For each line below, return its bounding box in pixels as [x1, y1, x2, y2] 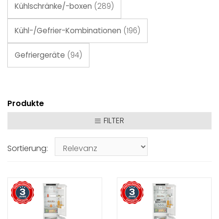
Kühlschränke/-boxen [15, 1, 94, 11]
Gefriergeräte [15, 50, 67, 60]
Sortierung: [7, 142, 48, 154]
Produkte [7, 98, 44, 109]
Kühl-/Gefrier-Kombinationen [15, 25, 123, 36]
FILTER [103, 115, 124, 127]
